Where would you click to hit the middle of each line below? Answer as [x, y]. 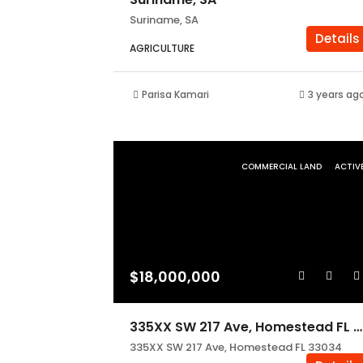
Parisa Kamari [175, 94]
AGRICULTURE [162, 48]
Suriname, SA [164, 20]
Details [337, 38]
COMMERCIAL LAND [282, 167]
